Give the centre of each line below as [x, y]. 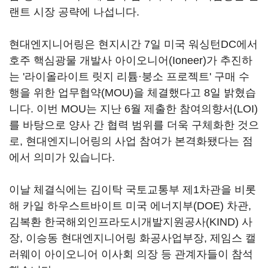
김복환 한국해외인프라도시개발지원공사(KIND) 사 [131, 222]
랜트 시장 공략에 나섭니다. [74, 12]
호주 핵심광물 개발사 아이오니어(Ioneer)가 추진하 [131, 60]
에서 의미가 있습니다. [62, 157]
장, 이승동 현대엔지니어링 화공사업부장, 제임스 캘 [133, 238]
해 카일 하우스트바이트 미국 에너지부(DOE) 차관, [130, 206]
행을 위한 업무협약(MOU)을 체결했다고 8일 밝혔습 [133, 93]
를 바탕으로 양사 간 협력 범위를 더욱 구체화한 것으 [134, 125]
